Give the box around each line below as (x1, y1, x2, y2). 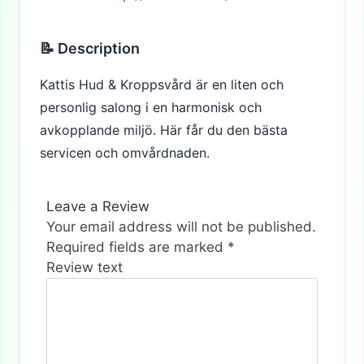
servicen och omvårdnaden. (40, 145, 210, 161)
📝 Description (40, 40, 140, 57)
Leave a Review (46, 198, 149, 214)
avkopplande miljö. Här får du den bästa (40, 122, 288, 138)
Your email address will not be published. (46, 219, 316, 235)
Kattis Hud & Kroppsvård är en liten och (40, 76, 284, 93)
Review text (46, 259, 123, 275)
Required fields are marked (46, 239, 227, 255)
